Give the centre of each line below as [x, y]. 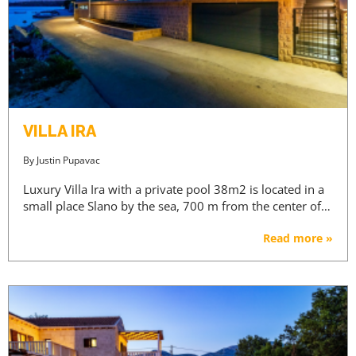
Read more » [298, 238]
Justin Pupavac [68, 160]
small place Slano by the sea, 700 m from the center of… [177, 205]
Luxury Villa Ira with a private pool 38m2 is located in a [174, 189]
